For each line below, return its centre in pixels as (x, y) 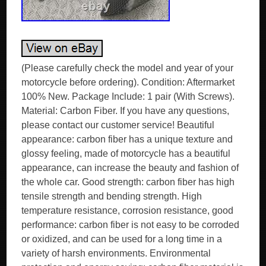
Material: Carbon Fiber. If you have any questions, (126, 111)
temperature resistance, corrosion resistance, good (128, 210)
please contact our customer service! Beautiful (118, 125)
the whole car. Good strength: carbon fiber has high (128, 182)
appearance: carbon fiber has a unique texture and (127, 139)
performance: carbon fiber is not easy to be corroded (131, 225)
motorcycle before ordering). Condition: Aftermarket (128, 82)
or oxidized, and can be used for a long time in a (122, 239)
